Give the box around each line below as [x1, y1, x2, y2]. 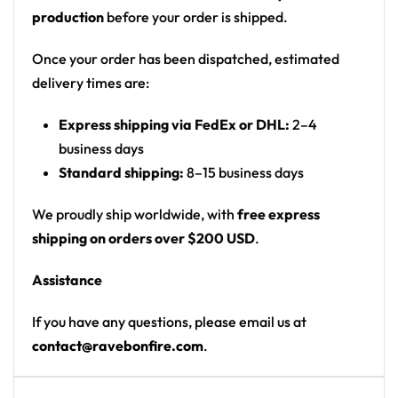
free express [237, 205, 320, 223]
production [32, 8, 104, 26]
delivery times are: [32, 74, 149, 92]
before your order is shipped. [104, 8, 288, 26]
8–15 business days [184, 163, 304, 181]
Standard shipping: [59, 163, 184, 181]
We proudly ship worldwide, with [32, 205, 237, 223]
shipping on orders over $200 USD [32, 229, 255, 247]
